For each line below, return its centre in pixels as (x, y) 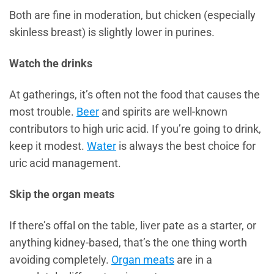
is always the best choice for (186, 146)
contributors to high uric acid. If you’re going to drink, (135, 129)
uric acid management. (65, 163)
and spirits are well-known (163, 112)
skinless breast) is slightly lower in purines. (112, 33)
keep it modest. (48, 146)
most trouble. (43, 112)
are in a (193, 260)
